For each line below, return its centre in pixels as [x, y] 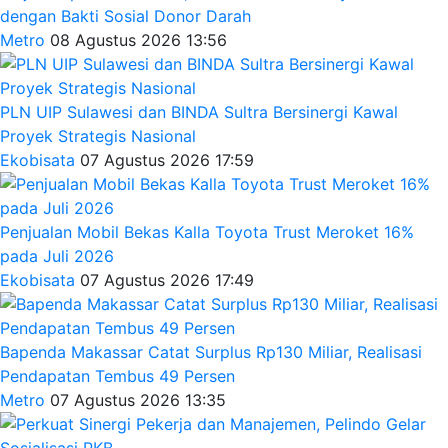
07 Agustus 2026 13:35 [138, 399]
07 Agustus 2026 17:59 [167, 159]
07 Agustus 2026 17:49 [167, 279]
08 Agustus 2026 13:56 [138, 39]
